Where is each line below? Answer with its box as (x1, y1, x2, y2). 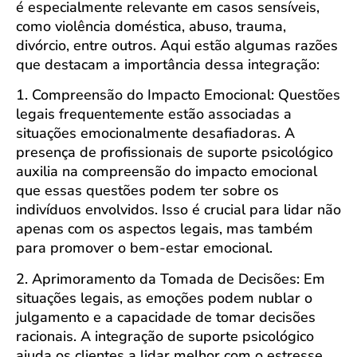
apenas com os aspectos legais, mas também (16, 219, 313, 239)
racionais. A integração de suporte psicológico (16, 326, 314, 346)
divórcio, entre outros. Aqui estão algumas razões (16, 36, 338, 55)
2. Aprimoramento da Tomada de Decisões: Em (16, 269, 325, 288)
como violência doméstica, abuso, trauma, (16, 17, 286, 36)
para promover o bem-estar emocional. (16, 238, 273, 258)
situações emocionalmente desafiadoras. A (16, 124, 295, 143)
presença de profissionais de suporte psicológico (16, 143, 333, 163)
